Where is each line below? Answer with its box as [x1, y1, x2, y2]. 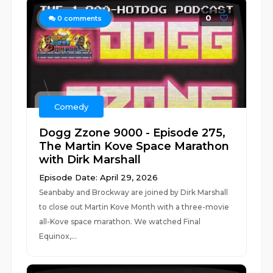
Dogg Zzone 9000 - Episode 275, [39, 126, 226, 140]
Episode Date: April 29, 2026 [39, 172, 158, 182]
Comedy [54, 102, 89, 112]
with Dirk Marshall [39, 153, 141, 166]
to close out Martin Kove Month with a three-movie [39, 202, 230, 211]
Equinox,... [39, 232, 77, 241]
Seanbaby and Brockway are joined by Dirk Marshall [39, 188, 229, 197]
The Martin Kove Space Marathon [39, 140, 230, 153]
